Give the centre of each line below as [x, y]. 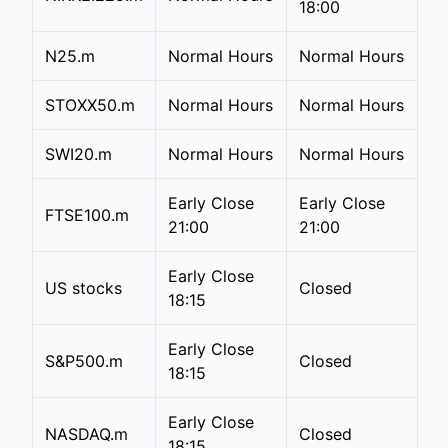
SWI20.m [78, 154]
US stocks [83, 288]
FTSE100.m [87, 215]
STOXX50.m [90, 105]
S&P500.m [84, 361]
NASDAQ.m [86, 434]
